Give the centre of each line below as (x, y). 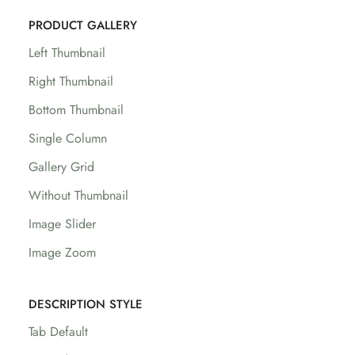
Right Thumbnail (71, 81)
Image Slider (62, 224)
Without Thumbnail (78, 195)
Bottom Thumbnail (76, 110)
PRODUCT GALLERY (83, 25)
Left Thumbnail (67, 53)
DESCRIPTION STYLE (86, 304)
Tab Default (58, 332)
